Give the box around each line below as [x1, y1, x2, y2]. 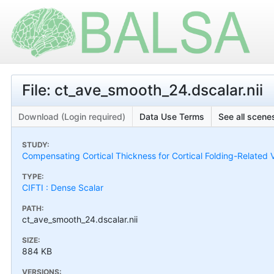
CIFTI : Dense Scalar [22, 182, 103, 193]
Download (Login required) [18, 111, 125, 122]
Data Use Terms [139, 111, 204, 122]
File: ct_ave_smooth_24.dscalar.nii [22, 81, 263, 99]
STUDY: [22, 139, 50, 149]
